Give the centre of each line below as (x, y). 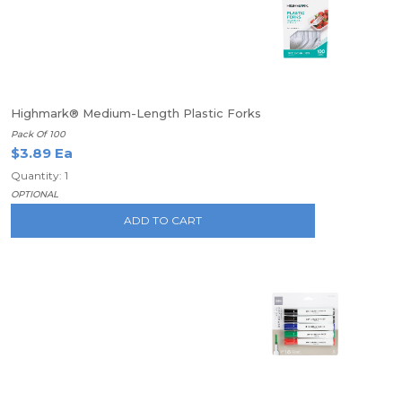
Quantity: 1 (39, 175)
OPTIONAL (35, 194)
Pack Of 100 (38, 134)
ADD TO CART (163, 220)
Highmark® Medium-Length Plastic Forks (136, 113)
